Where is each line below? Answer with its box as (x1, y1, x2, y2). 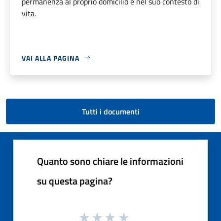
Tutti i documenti (81, 105, 140, 117)
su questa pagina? (37, 173, 112, 188)
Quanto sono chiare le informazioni (37, 153, 184, 169)
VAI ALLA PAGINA (22, 52, 79, 63)
